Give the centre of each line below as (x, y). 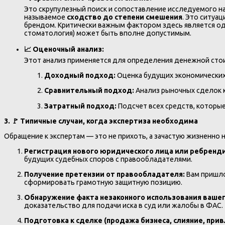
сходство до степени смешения (125, 17)
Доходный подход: (80, 76)
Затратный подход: (80, 106)
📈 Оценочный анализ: (64, 49)
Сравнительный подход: (89, 91)
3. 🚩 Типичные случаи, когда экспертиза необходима (101, 121)
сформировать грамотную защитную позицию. (103, 182)
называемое (45, 17)
